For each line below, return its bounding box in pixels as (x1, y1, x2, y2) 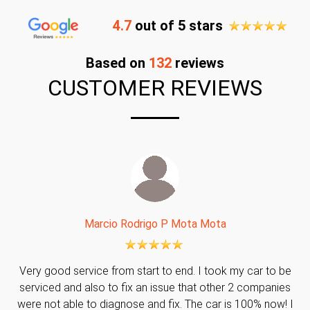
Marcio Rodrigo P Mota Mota (84, 217, 226, 231)
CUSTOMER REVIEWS (48, 75, 262, 102)
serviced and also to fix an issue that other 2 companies (19, 281, 291, 295)
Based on (86, 55, 149, 72)
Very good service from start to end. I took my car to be (19, 264, 291, 278)
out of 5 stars (131, 17, 223, 35)
